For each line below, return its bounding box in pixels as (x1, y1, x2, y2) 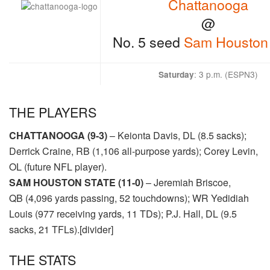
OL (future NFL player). (9, 160, 107, 174)
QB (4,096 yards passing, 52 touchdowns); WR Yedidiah (9, 191, 249, 206)
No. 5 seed (113, 31, 184, 52)
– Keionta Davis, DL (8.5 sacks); (107, 128, 246, 143)
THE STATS (9, 250, 76, 269)
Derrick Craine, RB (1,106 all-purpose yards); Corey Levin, (9, 144, 258, 159)
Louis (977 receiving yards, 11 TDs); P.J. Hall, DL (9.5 (9, 207, 237, 221)
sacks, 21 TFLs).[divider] (9, 222, 113, 237)
